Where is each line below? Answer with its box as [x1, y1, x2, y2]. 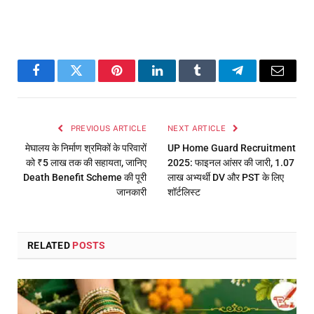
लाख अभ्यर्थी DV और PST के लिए [168, 172, 284, 184]
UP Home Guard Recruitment [168, 142, 296, 154]
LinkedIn [156, 74, 203, 88]
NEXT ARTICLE [168, 124, 228, 133]
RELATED [27, 240, 73, 252]
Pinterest [116, 74, 161, 88]
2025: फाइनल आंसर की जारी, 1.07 [168, 157, 294, 169]
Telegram [236, 74, 285, 88]
